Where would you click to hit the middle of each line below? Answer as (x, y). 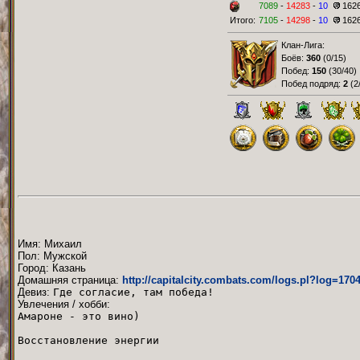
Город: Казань (52, 268)
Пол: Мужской (52, 256)
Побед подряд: (312, 83)
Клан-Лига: (303, 45)
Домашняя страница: (70, 280)
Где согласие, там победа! (133, 292)
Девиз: (35, 292)
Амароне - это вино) (79, 316)
